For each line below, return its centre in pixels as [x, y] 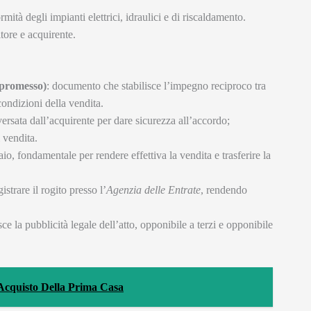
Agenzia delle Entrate [153, 190]
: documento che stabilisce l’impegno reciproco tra [156, 86]
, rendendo [224, 190]
